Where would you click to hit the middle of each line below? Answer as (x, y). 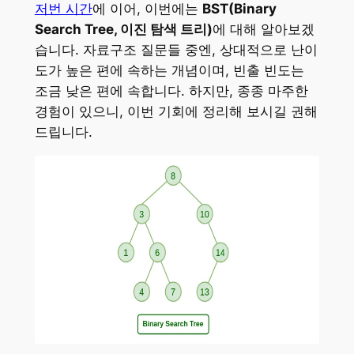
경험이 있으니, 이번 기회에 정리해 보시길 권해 (176, 112)
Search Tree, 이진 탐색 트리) (123, 30)
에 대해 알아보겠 (263, 30)
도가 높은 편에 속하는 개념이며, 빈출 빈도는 (169, 71)
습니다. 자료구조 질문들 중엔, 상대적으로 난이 (176, 50)
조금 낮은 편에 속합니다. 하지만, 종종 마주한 (171, 91)
